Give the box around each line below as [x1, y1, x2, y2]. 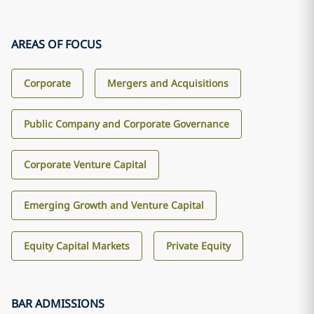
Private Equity [166, 239, 231, 252]
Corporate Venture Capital [24, 158, 146, 171]
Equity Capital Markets [24, 239, 130, 252]
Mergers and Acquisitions [107, 76, 228, 90]
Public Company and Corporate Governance [24, 117, 229, 130]
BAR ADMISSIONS [11, 296, 104, 311]
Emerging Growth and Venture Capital [24, 198, 204, 212]
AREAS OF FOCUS [11, 36, 102, 52]
